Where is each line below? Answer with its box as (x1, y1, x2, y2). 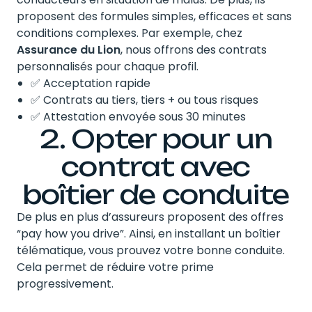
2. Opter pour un (40, 123, 272, 155)
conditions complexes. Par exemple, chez (17, 24, 242, 41)
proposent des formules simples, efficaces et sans (17, 8, 292, 24)
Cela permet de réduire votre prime (17, 258, 214, 275)
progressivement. (17, 275, 114, 292)
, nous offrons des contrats (120, 41, 267, 58)
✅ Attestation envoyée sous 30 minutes (31, 108, 246, 125)
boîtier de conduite (22, 178, 290, 210)
